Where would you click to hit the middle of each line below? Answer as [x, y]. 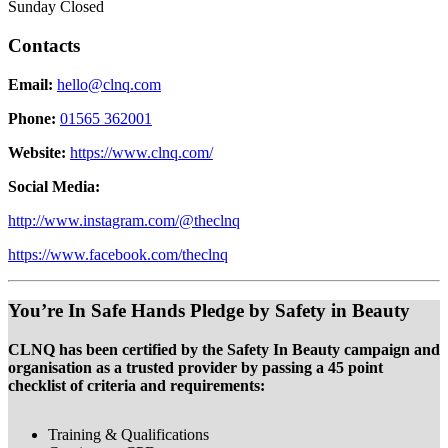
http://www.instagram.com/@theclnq [124, 220]
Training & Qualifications [128, 434]
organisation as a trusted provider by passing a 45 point [195, 367]
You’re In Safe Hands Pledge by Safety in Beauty [209, 311]
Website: [37, 152]
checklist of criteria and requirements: [136, 385]
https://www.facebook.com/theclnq [118, 254]
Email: [30, 84]
